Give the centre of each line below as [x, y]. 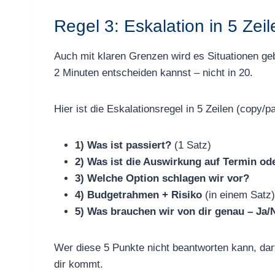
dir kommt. [79, 264]
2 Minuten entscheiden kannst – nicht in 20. [153, 72]
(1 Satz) [191, 145]
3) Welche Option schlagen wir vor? [162, 178]
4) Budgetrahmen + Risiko [138, 195]
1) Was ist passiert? [123, 145]
